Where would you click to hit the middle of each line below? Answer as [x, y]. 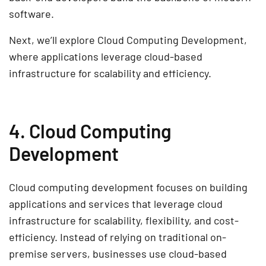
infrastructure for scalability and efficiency [109, 73]
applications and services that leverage [103, 204]
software [30, 14]
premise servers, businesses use [89, 254]
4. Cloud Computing [90, 131]
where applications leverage [77, 57]
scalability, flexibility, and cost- [166, 221]
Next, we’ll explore [53, 40]
